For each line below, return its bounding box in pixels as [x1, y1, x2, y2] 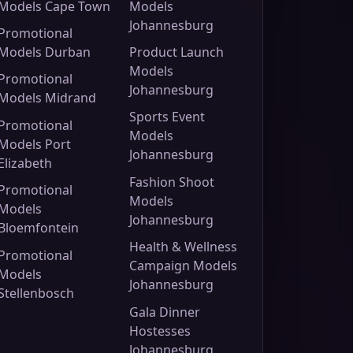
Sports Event [129, 108, 205, 126]
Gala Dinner [129, 303, 200, 321]
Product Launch [129, 43, 224, 61]
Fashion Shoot [129, 173, 214, 191]
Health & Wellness [129, 238, 237, 256]
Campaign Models [129, 257, 237, 275]
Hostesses [129, 321, 191, 340]
